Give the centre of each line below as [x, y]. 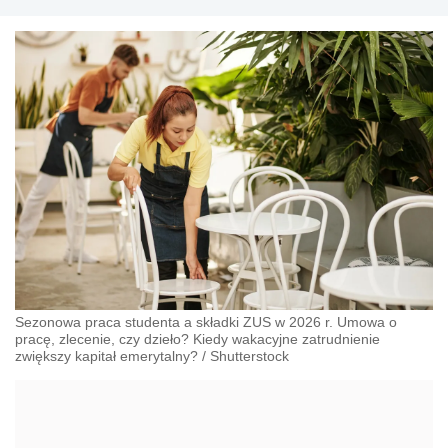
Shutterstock [249, 355]
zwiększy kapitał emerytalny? [106, 355]
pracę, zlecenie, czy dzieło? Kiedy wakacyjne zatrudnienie [197, 338]
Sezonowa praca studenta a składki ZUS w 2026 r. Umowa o [206, 321]
